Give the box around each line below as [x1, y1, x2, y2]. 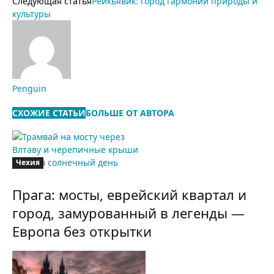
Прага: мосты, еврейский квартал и [12, 185, 246, 204]
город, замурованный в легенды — [12, 204, 245, 223]
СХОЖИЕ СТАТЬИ [12, 106, 86, 119]
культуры [12, 8, 51, 20]
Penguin [12, 83, 46, 95]
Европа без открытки [12, 222, 152, 241]
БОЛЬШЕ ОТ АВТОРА [86, 106, 174, 119]
